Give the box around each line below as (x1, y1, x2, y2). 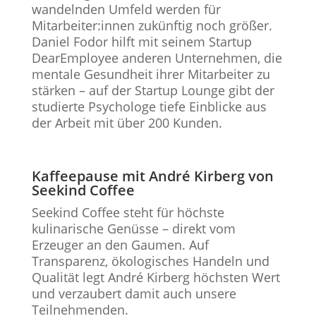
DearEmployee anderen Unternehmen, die (31, 49, 282, 66)
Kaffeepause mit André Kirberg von (31, 166, 274, 186)
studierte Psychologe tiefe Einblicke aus (31, 98, 267, 115)
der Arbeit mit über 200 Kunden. (31, 114, 222, 131)
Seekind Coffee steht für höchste (31, 204, 224, 221)
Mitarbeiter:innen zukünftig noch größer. (31, 17, 272, 34)
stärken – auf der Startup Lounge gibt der (31, 82, 274, 99)
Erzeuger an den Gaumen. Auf (31, 236, 209, 253)
